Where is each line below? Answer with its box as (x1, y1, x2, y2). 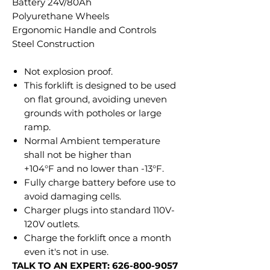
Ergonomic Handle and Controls (12, 24, 156, 36)
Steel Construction (12, 37, 95, 49)
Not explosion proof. (24, 65, 113, 77)
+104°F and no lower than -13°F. (24, 162, 164, 174)
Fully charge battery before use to (24, 176, 175, 188)
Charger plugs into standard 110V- (24, 204, 175, 216)
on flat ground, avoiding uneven (24, 93, 167, 105)
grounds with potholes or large (24, 107, 162, 119)
